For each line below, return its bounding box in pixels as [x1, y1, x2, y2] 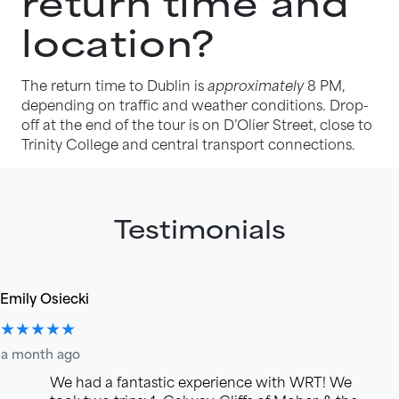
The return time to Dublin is [21, 73, 208, 96]
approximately [208, 73, 304, 96]
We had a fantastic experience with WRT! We [50, 370, 352, 393]
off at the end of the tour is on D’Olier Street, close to [21, 112, 372, 135]
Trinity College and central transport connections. [21, 132, 355, 155]
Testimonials [113, 208, 286, 248]
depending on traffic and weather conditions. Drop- [21, 93, 369, 116]
